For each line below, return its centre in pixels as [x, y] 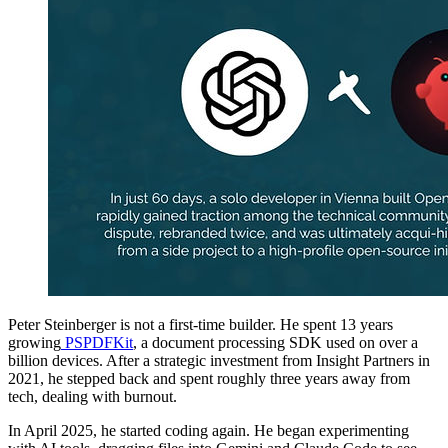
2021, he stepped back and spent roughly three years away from [209, 378]
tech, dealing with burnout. [92, 396]
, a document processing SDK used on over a [275, 342]
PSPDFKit [97, 342]
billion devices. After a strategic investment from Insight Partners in [219, 360]
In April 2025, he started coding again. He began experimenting [208, 430]
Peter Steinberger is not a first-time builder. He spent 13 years [200, 324]
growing [34, 342]
